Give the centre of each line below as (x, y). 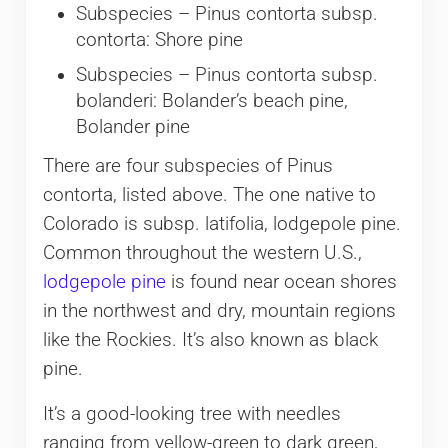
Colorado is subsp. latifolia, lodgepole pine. (221, 224)
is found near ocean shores (281, 282)
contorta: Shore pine (159, 39)
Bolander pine (132, 127)
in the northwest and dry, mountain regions (219, 311)
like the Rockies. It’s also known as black (210, 340)
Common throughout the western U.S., (202, 253)
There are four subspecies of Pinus (187, 166)
